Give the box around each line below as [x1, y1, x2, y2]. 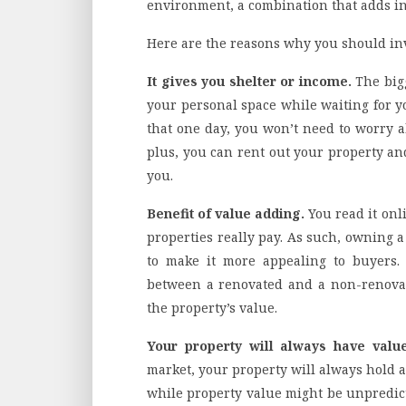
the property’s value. [147, 298, 277, 316]
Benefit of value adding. [147, 204, 309, 222]
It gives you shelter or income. [147, 72, 355, 90]
